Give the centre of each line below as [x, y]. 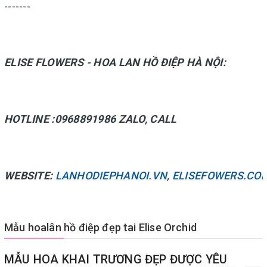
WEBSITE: [29, 175]
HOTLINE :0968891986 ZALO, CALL [91, 119]
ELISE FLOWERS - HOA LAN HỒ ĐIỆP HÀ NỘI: [115, 62]
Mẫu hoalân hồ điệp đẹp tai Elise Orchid [101, 227]
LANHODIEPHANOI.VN [111, 175]
